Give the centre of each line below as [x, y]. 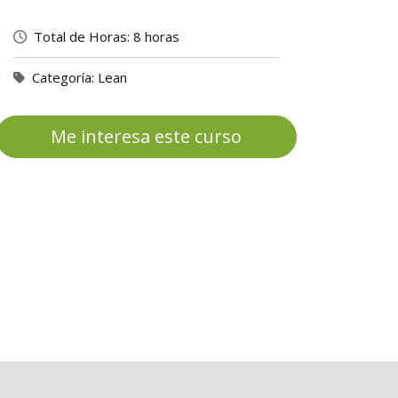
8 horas [157, 36]
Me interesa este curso [147, 136]
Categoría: [64, 77]
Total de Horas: [82, 36]
